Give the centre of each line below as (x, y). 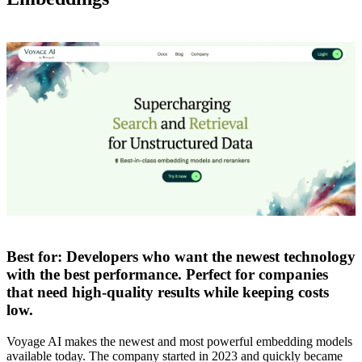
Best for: (34, 256)
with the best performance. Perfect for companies (167, 274)
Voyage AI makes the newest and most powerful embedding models (179, 341)
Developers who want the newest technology (209, 256)
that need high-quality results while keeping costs (168, 292)
